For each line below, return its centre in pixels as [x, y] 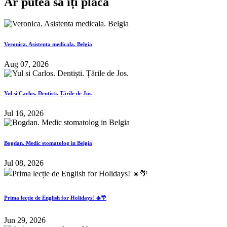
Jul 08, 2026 [24, 163]
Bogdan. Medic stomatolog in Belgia [48, 143]
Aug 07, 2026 [26, 64]
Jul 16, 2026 [24, 113]
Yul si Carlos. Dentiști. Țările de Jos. [48, 93]
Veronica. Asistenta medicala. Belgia [48, 44]
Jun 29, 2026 [25, 220]
